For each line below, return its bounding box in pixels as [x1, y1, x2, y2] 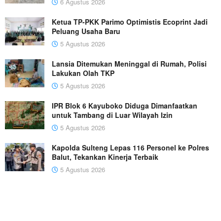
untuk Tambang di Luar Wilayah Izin [52, 110, 173, 120]
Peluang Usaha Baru [52, 26, 120, 37]
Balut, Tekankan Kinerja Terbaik [52, 152, 158, 162]
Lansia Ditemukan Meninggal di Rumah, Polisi [52, 59, 207, 69]
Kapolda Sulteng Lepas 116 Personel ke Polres [52, 143, 209, 153]
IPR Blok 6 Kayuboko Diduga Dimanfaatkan [52, 101, 197, 111]
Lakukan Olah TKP [52, 68, 114, 78]
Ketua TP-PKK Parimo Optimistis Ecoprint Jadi [52, 17, 208, 27]
